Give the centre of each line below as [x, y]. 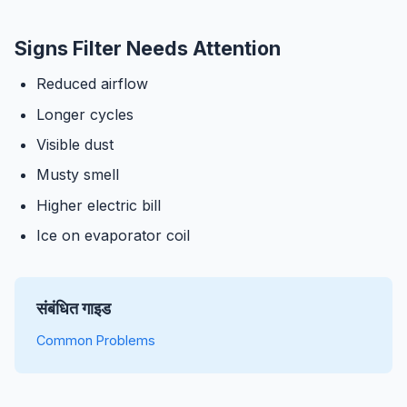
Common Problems [96, 341]
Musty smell [78, 175]
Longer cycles [85, 114]
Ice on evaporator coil [113, 236]
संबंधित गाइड [74, 309]
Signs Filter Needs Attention [148, 49]
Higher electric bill [99, 205]
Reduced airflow [92, 84]
